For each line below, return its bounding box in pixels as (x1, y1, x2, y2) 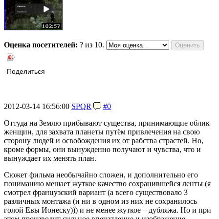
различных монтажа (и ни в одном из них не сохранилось (4, 197, 197, 206)
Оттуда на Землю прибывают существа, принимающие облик (4, 119, 210, 128)
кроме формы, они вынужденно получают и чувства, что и (4, 145, 201, 154)
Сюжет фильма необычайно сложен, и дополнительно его (4, 171, 198, 179)
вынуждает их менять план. (4, 154, 96, 163)
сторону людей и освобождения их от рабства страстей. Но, (4, 136, 203, 145)
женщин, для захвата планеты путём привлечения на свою (4, 128, 200, 136)
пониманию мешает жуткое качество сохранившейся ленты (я (4, 179, 211, 188)
